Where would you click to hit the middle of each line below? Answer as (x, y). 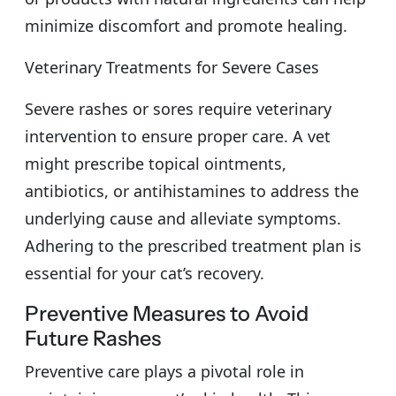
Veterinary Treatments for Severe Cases (172, 67)
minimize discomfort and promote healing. (186, 25)
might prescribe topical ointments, (156, 163)
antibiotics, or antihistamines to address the (192, 190)
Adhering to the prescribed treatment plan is (193, 245)
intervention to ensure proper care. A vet (178, 136)
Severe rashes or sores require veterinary (178, 108)
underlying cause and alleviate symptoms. (183, 218)
